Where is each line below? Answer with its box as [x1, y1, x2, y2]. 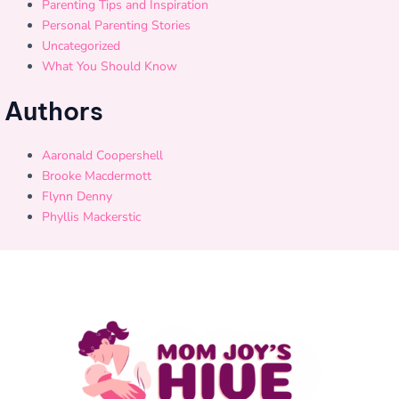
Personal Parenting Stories [42, 17, 191, 34]
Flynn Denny [42, 188, 112, 205]
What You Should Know [42, 58, 177, 75]
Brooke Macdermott [42, 167, 151, 184]
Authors [4, 95, 103, 126]
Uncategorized [42, 37, 120, 54]
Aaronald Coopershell [42, 147, 163, 164]
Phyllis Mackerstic [42, 208, 141, 225]
